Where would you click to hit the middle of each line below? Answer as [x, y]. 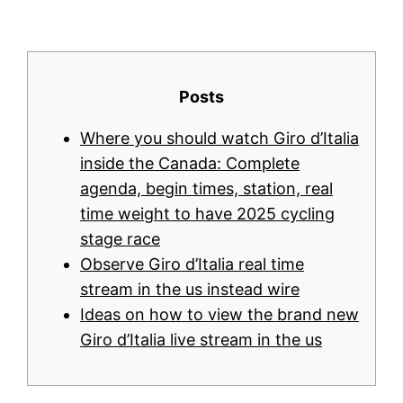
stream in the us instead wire [190, 290]
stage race [120, 239]
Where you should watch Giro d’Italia [219, 139]
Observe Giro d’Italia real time [192, 264]
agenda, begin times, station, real [206, 189]
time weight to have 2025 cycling [207, 214]
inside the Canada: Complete [190, 164]
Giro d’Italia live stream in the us [201, 340]
